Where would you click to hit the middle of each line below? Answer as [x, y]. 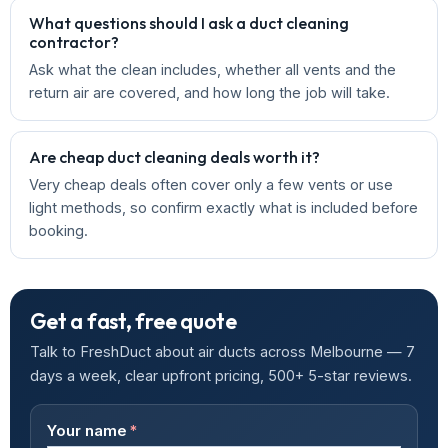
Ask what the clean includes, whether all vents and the [212, 69]
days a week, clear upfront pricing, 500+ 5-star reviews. [221, 375]
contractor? [74, 42]
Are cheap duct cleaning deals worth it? [174, 157]
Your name [87, 430]
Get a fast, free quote [133, 321]
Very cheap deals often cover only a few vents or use [211, 184]
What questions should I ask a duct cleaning [189, 23]
